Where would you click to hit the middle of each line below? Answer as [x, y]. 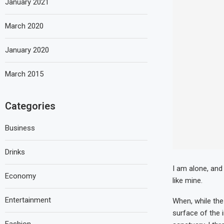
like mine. [187, 180]
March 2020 [24, 26]
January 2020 [27, 50]
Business [20, 128]
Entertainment [28, 200]
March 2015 [24, 74]
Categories [30, 106]
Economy [20, 176]
